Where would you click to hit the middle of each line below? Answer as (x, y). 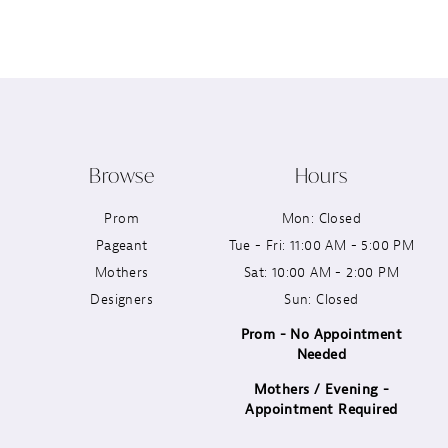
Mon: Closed (321, 218)
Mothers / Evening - (321, 389)
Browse (121, 174)
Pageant (121, 245)
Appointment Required (321, 409)
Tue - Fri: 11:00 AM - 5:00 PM (321, 245)
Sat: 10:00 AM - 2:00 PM (321, 272)
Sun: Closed (321, 299)
